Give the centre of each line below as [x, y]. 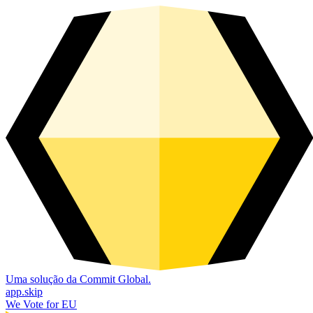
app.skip [24, 291]
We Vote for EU [41, 304]
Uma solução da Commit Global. [78, 279]
